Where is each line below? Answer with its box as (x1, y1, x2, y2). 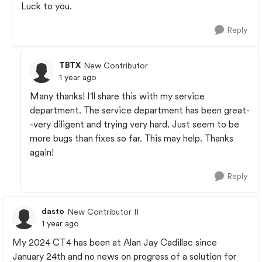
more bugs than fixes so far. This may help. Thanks (30, 133, 233, 144)
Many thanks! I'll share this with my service (30, 91, 205, 102)
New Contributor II (67, 206, 139, 216)
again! (30, 147, 54, 158)
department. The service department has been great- (30, 105, 250, 116)
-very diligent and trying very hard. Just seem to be (30, 119, 239, 130)
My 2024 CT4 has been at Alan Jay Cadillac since (12, 237, 217, 248)
